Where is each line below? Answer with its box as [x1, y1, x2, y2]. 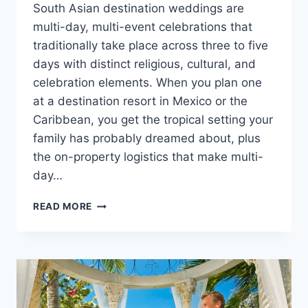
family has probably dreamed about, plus [33, 131, 261, 146]
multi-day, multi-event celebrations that [33, 20, 252, 34]
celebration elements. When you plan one [33, 76, 262, 90]
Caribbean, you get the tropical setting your [33, 113, 273, 127]
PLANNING [91, 197, 144, 209]
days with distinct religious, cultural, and [33, 57, 256, 71]
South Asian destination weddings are [33, 1, 244, 16]
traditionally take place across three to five [33, 38, 268, 53]
